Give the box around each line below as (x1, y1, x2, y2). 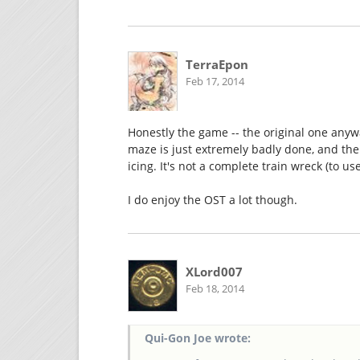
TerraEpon (185, 55, 248, 73)
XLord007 (185, 263, 243, 280)
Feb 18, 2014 (185, 281, 244, 296)
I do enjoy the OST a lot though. (128, 191, 298, 207)
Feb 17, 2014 (185, 74, 244, 88)
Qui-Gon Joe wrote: (144, 330, 251, 346)
